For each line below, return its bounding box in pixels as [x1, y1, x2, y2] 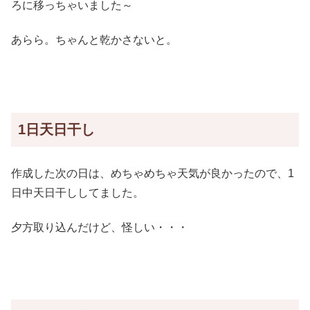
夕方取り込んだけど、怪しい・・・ [11, 221, 188, 234]
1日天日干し [18, 121, 95, 137]
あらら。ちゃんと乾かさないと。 [11, 34, 177, 46]
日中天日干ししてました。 [11, 186, 144, 199]
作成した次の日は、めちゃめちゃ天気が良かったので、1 [11, 167, 294, 179]
